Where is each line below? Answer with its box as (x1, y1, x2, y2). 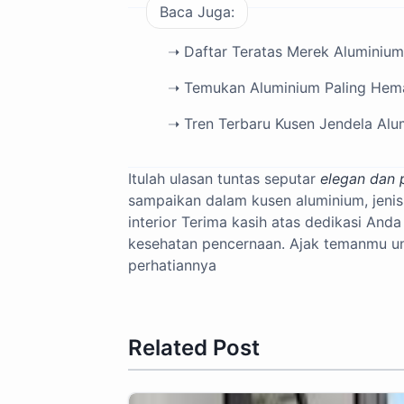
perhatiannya (128, 256, 216, 274)
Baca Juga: (160, 2, 234, 21)
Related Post (128, 335, 260, 361)
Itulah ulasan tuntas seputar (128, 170, 320, 188)
